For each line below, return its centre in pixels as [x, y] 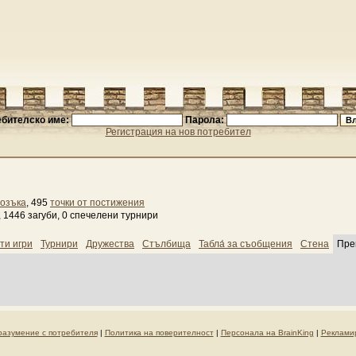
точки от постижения [97, 203]
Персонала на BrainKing [267, 333]
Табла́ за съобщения [246, 244]
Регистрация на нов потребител [178, 132]
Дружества [110, 244]
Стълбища [166, 244]
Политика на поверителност [159, 333]
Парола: [204, 120]
